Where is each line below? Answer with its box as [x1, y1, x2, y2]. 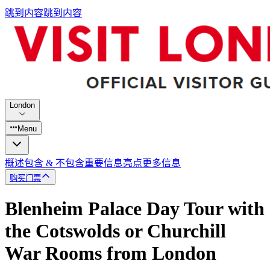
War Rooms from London [5, 242, 216, 265]
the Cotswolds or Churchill [5, 220, 226, 242]
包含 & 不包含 [24, 157, 84, 168]
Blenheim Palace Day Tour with [5, 198, 265, 220]
